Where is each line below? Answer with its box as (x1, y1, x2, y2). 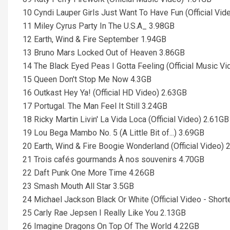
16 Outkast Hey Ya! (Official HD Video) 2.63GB (23, 88, 187, 98)
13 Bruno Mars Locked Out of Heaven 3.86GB (23, 48, 185, 57)
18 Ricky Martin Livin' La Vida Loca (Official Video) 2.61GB (23, 114, 229, 124)
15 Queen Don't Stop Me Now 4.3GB (23, 74, 151, 84)
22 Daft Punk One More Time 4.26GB (23, 168, 155, 178)
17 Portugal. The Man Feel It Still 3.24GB (23, 101, 167, 111)
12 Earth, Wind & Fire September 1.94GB (23, 34, 166, 44)
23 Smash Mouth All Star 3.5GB (23, 181, 134, 191)
